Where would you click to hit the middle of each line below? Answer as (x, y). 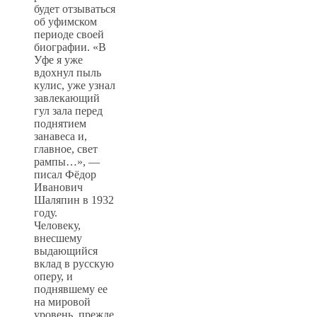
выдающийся (66, 250)
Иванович (58, 187)
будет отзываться (75, 8)
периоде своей (69, 34)
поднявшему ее (71, 289)
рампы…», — (67, 161)
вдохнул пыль (68, 72)
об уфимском (65, 21)
